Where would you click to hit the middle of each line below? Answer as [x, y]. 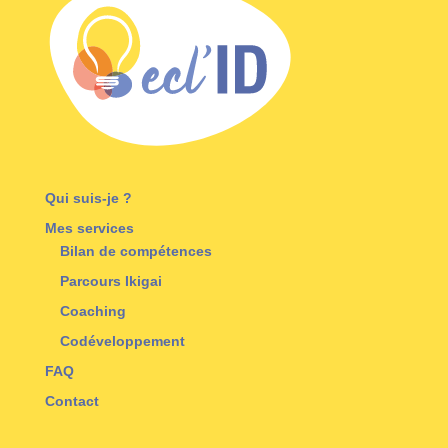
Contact [71, 400]
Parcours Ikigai [110, 280]
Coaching [92, 310]
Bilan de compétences [135, 250]
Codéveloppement [122, 340]
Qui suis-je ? [88, 197]
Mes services [89, 227]
